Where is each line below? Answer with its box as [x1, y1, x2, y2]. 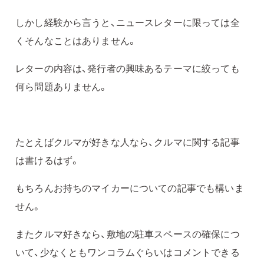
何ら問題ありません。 [15, 80, 108, 93]
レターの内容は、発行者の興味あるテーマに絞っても [15, 61, 240, 75]
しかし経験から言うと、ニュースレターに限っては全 [15, 15, 240, 29]
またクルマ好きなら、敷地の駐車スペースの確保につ [15, 226, 240, 240]
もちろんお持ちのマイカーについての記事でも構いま [15, 180, 244, 194]
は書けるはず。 [15, 153, 80, 167]
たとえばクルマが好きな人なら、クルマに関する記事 [15, 134, 240, 148]
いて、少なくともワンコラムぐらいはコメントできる [15, 245, 240, 259]
